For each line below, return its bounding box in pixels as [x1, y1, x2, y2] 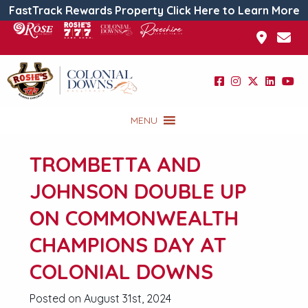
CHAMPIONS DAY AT [30, 232, 226, 258]
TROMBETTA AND [30, 151, 201, 177]
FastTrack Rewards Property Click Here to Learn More [8, 3, 300, 17]
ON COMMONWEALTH [30, 205, 239, 231]
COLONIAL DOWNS [30, 258, 213, 285]
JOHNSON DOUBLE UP [30, 178, 247, 204]
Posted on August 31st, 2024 [30, 291, 171, 305]
